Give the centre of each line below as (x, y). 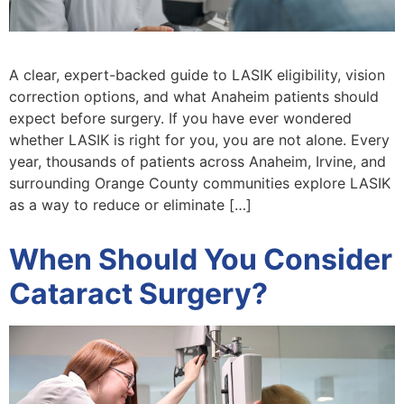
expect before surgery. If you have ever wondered (180, 118)
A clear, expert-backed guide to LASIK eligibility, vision (197, 74)
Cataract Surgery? (138, 293)
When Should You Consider (201, 259)
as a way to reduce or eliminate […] (130, 204)
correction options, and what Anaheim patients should (194, 96)
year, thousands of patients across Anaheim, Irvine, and (197, 161)
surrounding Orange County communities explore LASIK (200, 183)
